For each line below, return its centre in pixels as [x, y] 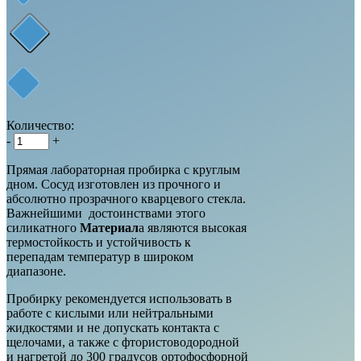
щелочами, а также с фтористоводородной [123, 342]
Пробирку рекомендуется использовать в [119, 298]
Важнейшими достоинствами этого [106, 213]
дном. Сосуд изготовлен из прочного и [114, 184]
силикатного [43, 227]
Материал [109, 227]
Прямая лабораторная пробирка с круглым [123, 169]
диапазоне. [36, 271]
